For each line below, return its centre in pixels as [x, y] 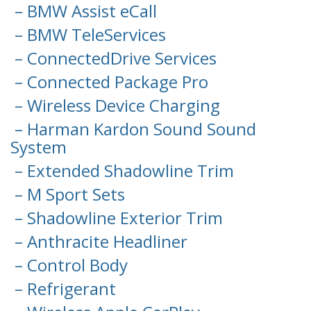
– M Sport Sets [68, 194]
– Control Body [69, 265]
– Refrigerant [63, 289]
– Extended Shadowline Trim [122, 171]
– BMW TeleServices [88, 35]
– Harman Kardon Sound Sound [133, 129]
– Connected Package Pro [109, 82]
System [39, 147]
